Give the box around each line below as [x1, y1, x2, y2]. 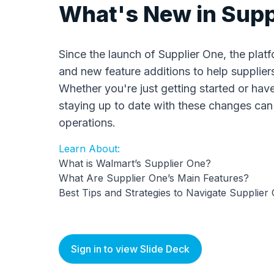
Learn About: [59, 143, 120, 155]
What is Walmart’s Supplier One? [59, 157, 211, 169]
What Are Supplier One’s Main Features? [59, 172, 249, 184]
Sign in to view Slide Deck [71, 243, 190, 255]
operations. [59, 116, 116, 129]
